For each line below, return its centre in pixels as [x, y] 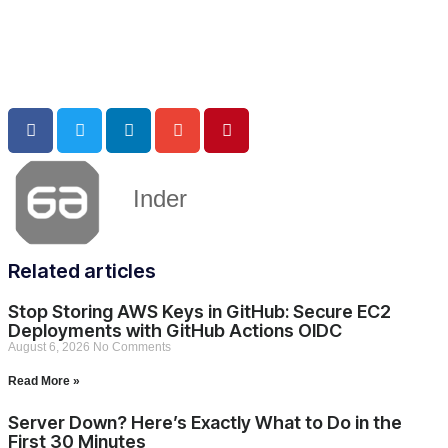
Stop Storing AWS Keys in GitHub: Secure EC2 [199, 311]
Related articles [82, 270]
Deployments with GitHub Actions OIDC [175, 330]
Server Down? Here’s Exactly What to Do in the [205, 422]
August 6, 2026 [50, 346]
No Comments [132, 346]
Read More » [44, 380]
